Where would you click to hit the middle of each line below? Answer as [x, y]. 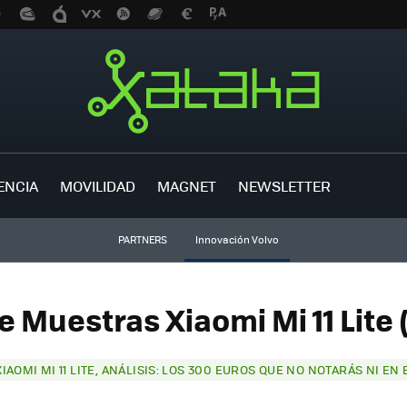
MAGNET [187, 185]
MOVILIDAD [98, 185]
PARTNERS [142, 239]
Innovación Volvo [237, 239]
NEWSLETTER [284, 185]
